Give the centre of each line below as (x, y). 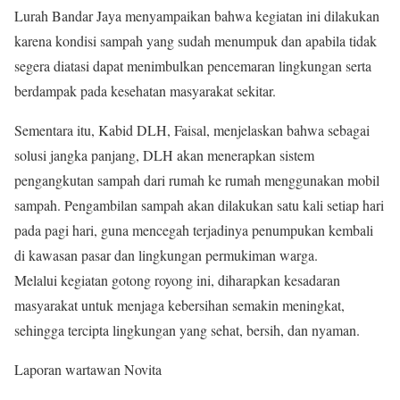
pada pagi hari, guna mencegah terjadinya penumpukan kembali (194, 230)
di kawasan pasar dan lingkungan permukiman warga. (166, 255)
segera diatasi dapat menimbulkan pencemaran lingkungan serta (193, 66)
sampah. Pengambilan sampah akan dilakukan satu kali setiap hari (199, 205)
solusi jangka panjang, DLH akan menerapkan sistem (164, 155)
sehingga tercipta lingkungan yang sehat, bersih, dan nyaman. (187, 330)
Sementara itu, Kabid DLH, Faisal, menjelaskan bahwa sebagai (192, 130)
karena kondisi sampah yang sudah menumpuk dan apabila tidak (196, 41)
